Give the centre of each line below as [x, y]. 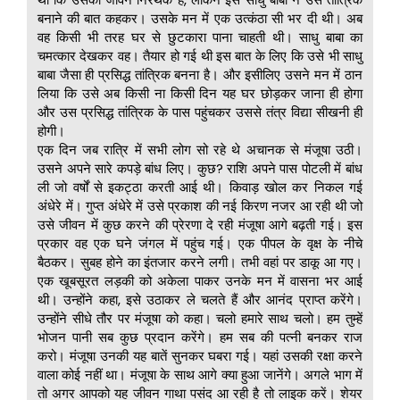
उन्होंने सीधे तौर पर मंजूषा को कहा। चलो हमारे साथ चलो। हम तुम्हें [200, 319]
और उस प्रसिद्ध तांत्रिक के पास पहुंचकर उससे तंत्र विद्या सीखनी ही [200, 112]
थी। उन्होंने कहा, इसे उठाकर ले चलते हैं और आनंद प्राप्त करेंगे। [200, 300]
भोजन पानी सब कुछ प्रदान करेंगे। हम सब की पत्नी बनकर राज [200, 337]
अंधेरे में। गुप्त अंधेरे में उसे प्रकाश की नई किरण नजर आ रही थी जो [200, 206]
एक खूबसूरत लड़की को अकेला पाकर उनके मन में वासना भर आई [200, 281]
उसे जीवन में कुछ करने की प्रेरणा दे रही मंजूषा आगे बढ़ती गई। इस [200, 225]
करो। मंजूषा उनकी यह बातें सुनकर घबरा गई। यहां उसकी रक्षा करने [200, 356]
